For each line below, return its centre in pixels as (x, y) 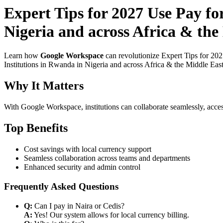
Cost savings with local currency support (88, 149)
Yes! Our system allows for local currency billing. (111, 215)
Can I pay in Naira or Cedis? (78, 206)
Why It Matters (44, 86)
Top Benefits (36, 128)
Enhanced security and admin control (82, 167)
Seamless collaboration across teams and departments (107, 158)
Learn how (22, 56)
